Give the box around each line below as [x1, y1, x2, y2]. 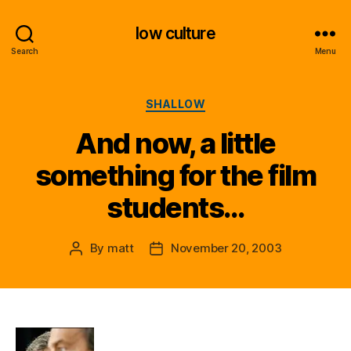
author [74, 258, 111, 273]
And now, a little [75, 125, 276, 161]
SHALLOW [145, 97, 206, 110]
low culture [136, 23, 215, 43]
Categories [175, 92, 244, 109]
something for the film [34, 157, 317, 193]
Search [11, 45, 38, 56]
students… [107, 190, 244, 225]
